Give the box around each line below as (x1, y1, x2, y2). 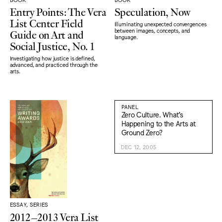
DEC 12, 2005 (120, 144, 157, 150)
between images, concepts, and (114, 27, 190, 34)
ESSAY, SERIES (9, 201, 49, 208)
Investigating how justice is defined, (9, 55, 95, 61)
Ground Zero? (121, 128, 163, 136)
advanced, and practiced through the (9, 61, 98, 68)
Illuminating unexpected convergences (114, 20, 207, 27)
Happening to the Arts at (121, 119, 196, 127)
